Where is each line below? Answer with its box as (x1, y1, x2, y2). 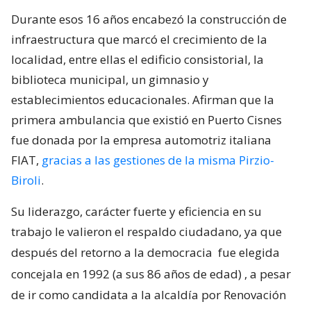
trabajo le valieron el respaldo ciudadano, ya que (11, 224, 282, 240)
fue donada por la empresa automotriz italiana (11, 132, 271, 149)
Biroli (11, 172, 41, 189)
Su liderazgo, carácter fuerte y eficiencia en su (11, 203, 262, 220)
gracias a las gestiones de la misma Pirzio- (42, 152, 274, 169)
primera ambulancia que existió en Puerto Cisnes (11, 112, 282, 128)
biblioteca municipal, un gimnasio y (11, 72, 209, 88)
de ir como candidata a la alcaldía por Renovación (11, 287, 286, 303)
